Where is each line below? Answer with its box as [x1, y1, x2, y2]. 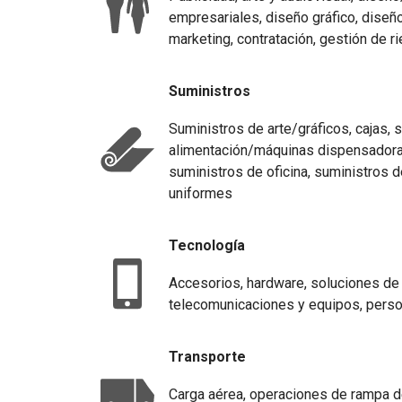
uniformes [169, 184, 232, 202]
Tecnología [169, 236, 245, 254]
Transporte [169, 347, 246, 365]
